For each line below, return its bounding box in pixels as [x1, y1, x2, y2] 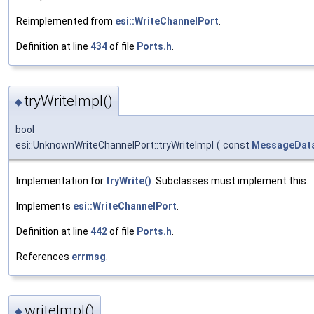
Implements [16, 200, 73, 212]
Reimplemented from [16, 15, 115, 27]
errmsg [71, 250, 106, 262]
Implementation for [16, 175, 106, 186]
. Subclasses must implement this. [151, 175, 308, 186]
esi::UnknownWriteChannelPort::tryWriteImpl [15, 139, 214, 151]
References [16, 250, 71, 262]
